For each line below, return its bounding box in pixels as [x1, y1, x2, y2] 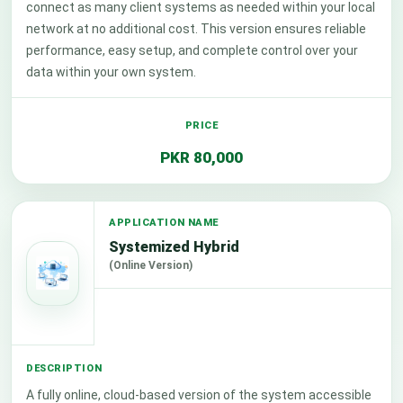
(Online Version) [109, 259, 193, 272]
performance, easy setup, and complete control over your [26, 43, 358, 58]
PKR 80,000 [160, 148, 243, 166]
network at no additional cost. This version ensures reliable [26, 22, 366, 36]
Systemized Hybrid [109, 238, 239, 255]
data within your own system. [26, 65, 196, 79]
